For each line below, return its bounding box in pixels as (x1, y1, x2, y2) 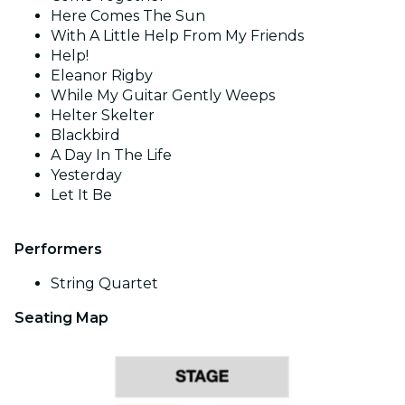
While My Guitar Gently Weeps (51, 86, 275, 104)
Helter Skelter (51, 106, 155, 124)
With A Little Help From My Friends (51, 26, 304, 44)
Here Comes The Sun (51, 6, 205, 24)
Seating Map (14, 308, 108, 326)
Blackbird (51, 126, 120, 144)
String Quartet (51, 274, 158, 292)
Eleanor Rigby (51, 66, 153, 84)
